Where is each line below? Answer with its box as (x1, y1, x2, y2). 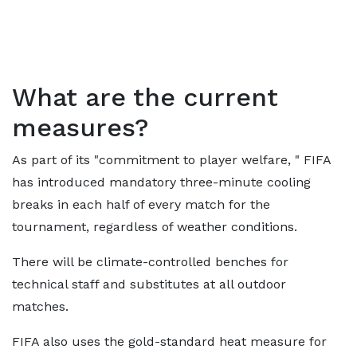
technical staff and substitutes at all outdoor (12, 277, 286, 292)
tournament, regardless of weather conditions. (12, 219, 297, 234)
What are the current (12, 82, 278, 112)
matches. (12, 299, 69, 314)
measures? (12, 112, 149, 143)
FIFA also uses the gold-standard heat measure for (12, 334, 327, 349)
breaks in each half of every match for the (12, 197, 270, 212)
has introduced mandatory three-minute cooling (12, 175, 311, 190)
